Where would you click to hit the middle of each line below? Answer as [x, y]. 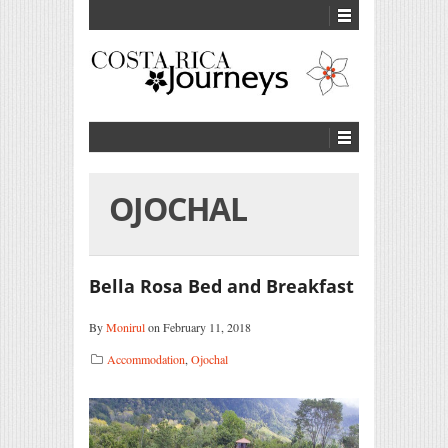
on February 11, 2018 [198, 326]
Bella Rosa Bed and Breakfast [221, 285]
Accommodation [146, 358]
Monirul [125, 326]
